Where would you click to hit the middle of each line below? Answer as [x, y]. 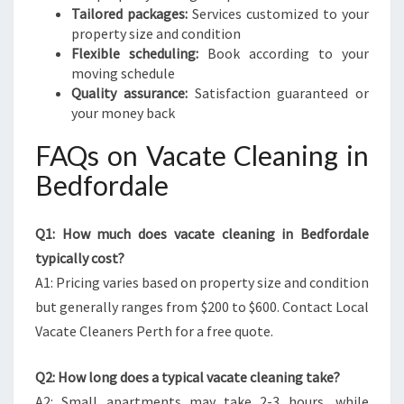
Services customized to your [278, 14]
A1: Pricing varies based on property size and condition [202, 282]
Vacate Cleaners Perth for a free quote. [154, 331]
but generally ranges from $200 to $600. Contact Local [202, 307]
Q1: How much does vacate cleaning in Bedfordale [202, 234]
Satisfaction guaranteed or [278, 93]
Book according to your [284, 53]
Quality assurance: [129, 93]
